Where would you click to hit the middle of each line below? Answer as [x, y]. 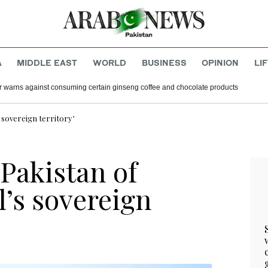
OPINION [220, 63]
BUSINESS [164, 63]
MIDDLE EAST [47, 63]
